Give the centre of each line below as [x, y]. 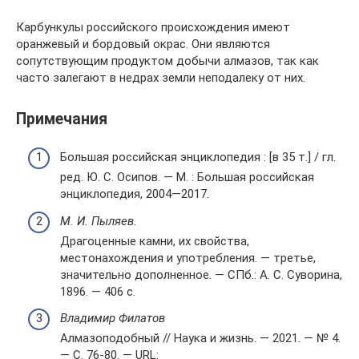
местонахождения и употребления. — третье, [188, 258]
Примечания [62, 119]
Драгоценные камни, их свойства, [155, 241]
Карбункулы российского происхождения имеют [153, 28]
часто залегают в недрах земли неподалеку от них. [161, 78]
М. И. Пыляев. [99, 221]
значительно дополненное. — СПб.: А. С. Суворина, [201, 274]
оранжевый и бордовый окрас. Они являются [143, 44]
